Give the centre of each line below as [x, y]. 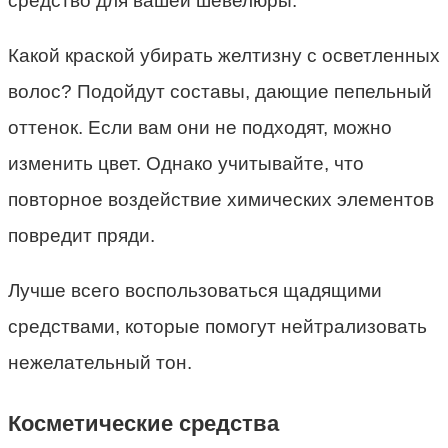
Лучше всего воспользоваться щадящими [195, 290]
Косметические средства [143, 423]
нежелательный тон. [100, 362]
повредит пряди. [81, 235]
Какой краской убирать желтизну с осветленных [224, 55]
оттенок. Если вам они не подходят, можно [200, 127]
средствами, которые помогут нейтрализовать [217, 326]
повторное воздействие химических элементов [221, 199]
